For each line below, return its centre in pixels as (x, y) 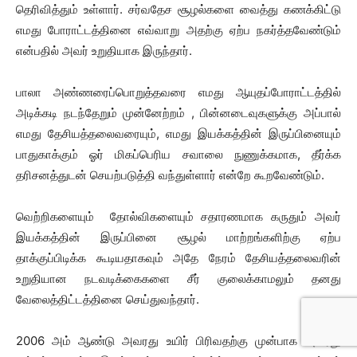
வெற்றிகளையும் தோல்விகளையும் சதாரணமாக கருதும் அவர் (178, 216)
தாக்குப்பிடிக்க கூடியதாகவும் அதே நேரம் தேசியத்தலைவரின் (178, 258)
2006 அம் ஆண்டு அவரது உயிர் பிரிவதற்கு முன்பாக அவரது (178, 341)
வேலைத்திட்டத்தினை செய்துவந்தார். (108, 299)
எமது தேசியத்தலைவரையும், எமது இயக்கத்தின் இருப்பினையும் (178, 133)
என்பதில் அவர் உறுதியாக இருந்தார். (104, 51)
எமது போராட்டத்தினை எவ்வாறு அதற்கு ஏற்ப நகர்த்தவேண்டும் (178, 30)
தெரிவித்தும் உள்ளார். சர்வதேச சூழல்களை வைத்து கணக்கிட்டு (178, 9)
